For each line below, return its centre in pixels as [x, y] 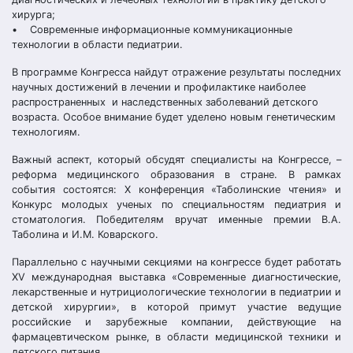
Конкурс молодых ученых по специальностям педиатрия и [176, 204]
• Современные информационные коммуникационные [152, 30]
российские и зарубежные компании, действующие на [176, 322]
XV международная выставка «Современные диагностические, [176, 277]
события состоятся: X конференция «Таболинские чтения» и [176, 190]
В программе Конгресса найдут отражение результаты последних [176, 72]
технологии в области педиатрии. [97, 45]
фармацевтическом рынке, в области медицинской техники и [176, 337]
